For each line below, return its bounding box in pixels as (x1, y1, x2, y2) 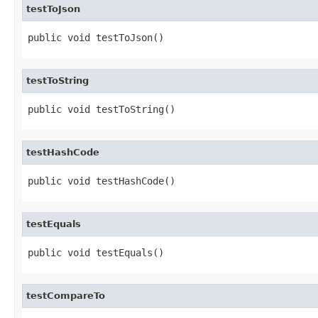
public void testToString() (28, 103, 175, 115)
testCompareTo (26, 290, 105, 301)
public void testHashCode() (28, 175, 175, 187)
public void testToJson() (28, 31, 164, 43)
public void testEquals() (28, 246, 164, 258)
